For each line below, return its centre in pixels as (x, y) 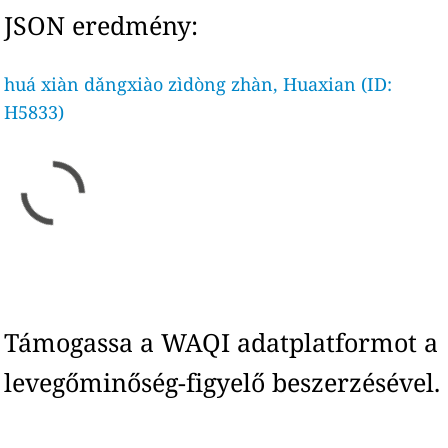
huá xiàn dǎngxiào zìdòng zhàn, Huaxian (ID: (198, 84)
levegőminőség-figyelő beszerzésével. (222, 382)
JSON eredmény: (101, 25)
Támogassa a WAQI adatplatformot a (221, 342)
